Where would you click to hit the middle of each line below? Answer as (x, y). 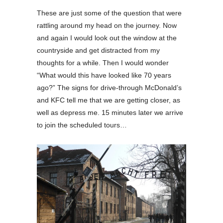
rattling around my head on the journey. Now (107, 25)
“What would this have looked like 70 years (104, 75)
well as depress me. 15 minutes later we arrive (110, 112)
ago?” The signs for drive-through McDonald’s (109, 87)
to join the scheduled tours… (82, 125)
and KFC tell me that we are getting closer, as (109, 100)
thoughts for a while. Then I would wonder (103, 62)
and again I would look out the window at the (107, 38)
